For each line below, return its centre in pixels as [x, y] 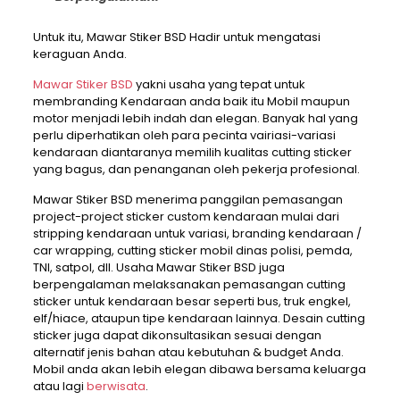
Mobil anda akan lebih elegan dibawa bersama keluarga [199, 370]
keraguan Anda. [79, 54]
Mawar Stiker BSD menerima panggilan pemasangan [187, 200]
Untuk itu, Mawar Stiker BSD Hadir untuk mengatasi [176, 37]
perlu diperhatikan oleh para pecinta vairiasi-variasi [184, 136]
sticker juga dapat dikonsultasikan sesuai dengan [177, 336]
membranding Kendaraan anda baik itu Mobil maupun [191, 102]
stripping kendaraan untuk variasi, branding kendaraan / [197, 234]
